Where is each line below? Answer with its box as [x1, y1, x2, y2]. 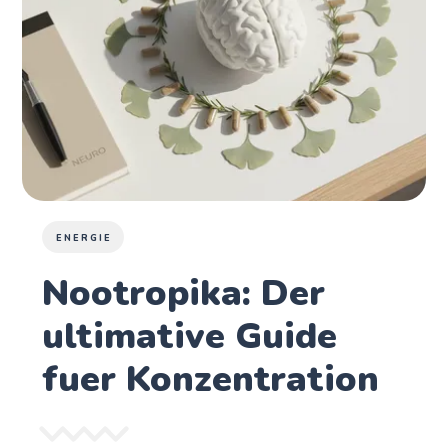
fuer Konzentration [42, 354, 380, 404]
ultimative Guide [42, 311, 338, 361]
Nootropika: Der [42, 268, 326, 318]
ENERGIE [56, 231, 113, 244]
